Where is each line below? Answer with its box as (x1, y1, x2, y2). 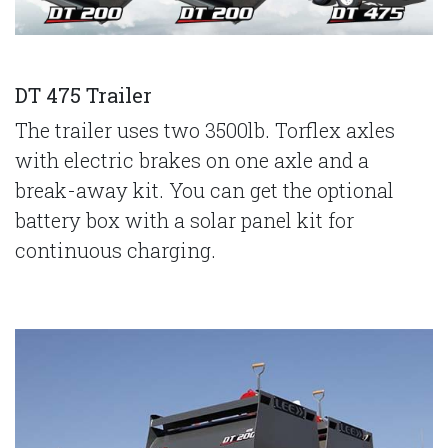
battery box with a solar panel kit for (15, 207, 354, 234)
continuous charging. (15, 237, 221, 264)
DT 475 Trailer (15, 82, 152, 109)
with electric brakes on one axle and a (15, 147, 369, 174)
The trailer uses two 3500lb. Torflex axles (15, 117, 395, 144)
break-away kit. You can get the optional (15, 177, 394, 204)
